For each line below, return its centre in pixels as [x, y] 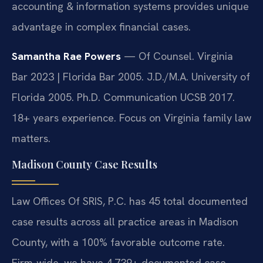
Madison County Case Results [85, 165]
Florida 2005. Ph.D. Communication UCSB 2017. [123, 97]
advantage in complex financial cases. [101, 27]
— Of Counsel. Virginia [177, 56]
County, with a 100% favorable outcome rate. [118, 242]
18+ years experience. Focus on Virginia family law [131, 117]
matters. [31, 138]
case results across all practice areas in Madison [125, 222]
